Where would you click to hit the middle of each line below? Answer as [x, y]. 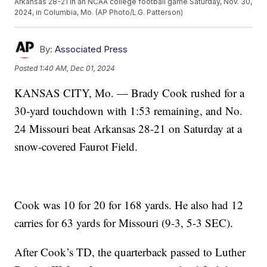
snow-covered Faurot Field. [76, 147]
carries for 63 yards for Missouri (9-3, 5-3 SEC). [124, 223]
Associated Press [91, 49]
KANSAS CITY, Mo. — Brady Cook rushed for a [130, 93]
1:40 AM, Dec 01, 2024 [77, 68]
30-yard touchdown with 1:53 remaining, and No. [129, 111]
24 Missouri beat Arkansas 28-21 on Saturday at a [128, 129]
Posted [27, 68]
